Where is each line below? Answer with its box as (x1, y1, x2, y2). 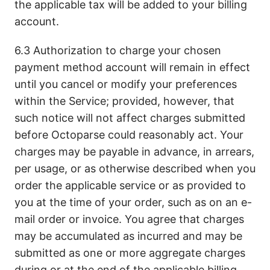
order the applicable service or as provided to (14, 179, 246, 192)
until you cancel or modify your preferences (14, 78, 237, 90)
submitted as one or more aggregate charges (14, 246, 245, 259)
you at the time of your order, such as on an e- (14, 196, 252, 209)
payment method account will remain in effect (14, 61, 250, 74)
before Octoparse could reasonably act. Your (14, 128, 243, 141)
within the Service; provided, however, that (14, 95, 234, 107)
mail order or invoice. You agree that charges (14, 213, 244, 225)
